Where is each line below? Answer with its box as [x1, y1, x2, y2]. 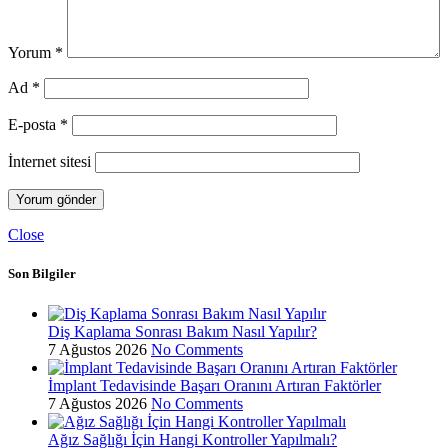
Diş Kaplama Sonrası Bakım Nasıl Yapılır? [48, 322, 317, 340]
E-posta [8, 116, 60, 134]
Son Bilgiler [8, 266, 76, 282]
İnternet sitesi [8, 153, 91, 171]
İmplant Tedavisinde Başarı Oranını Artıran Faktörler [48, 376, 381, 394]
